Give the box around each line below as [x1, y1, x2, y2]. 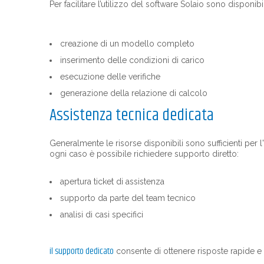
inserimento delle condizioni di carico [60, 55, 204, 65]
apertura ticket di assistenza [60, 177, 164, 186]
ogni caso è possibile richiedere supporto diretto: [49, 149, 239, 159]
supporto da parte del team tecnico [60, 193, 196, 203]
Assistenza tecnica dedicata [49, 103, 214, 128]
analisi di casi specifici [60, 210, 143, 219]
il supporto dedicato [49, 244, 114, 259]
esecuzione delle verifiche [60, 72, 160, 81]
